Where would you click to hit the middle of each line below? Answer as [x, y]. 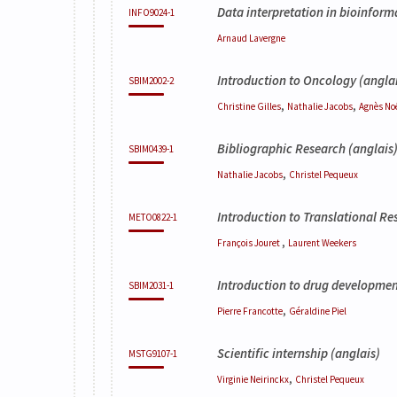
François [236, 242]
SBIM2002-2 [151, 80]
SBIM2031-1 [151, 285]
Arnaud [233, 38]
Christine [237, 106]
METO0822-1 [153, 217]
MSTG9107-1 [153, 353]
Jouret [268, 242]
